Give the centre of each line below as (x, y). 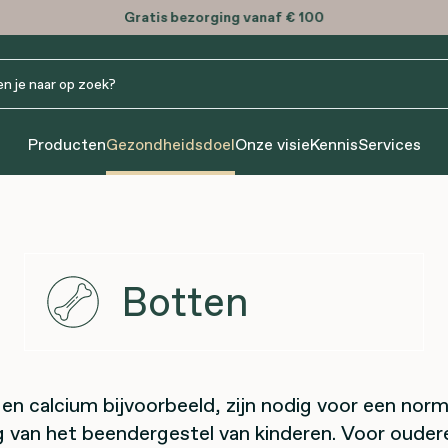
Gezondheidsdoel (170, 144)
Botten (185, 302)
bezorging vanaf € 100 (245, 17)
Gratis (145, 17)
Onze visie (272, 144)
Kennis (333, 144)
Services (389, 144)
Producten (66, 144)
